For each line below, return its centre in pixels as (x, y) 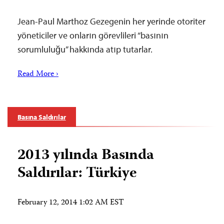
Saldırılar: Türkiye (77, 174)
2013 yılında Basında (86, 156)
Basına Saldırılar (42, 117)
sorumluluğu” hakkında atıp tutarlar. (85, 49)
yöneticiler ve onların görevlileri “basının (93, 35)
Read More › (38, 74)
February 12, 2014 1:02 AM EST (71, 203)
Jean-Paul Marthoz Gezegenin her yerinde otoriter (111, 21)
